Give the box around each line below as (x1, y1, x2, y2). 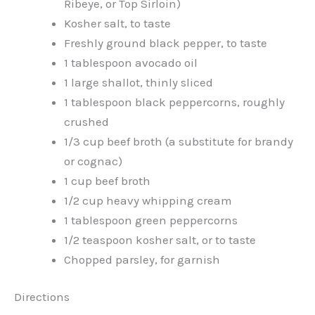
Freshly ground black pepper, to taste (64, 35, 267, 50)
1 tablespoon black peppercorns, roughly (64, 94, 285, 109)
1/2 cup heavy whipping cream (64, 193, 232, 207)
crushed (64, 114, 109, 129)
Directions (14, 290, 70, 304)
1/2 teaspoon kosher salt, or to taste (64, 232, 256, 247)
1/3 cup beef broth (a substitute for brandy (64, 134, 293, 148)
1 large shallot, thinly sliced (64, 75, 213, 89)
